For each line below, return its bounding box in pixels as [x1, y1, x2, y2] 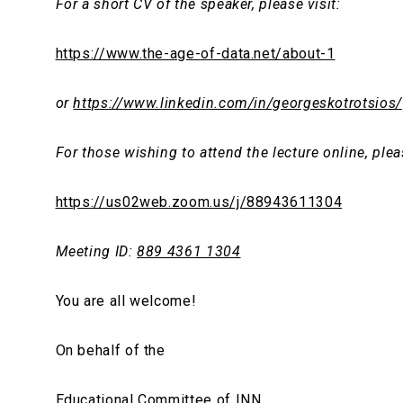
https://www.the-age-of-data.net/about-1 [55, 45, 336, 63]
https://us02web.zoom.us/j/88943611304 [55, 193, 343, 211]
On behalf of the [55, 342, 166, 360]
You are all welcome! [55, 292, 197, 310]
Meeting [55, 243, 111, 261]
